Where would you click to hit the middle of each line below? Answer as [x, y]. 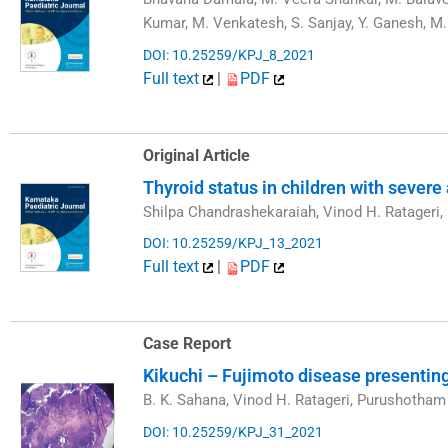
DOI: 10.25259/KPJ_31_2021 [233, 431]
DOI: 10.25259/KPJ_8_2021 [229, 54]
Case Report [187, 344]
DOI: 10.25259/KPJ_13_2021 [233, 243]
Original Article [197, 155]
